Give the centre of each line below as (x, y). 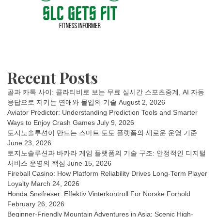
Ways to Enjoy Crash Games (51, 123)
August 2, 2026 (142, 102)
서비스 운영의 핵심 (36, 163)
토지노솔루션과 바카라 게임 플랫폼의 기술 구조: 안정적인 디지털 (107, 153)
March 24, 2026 (55, 184)
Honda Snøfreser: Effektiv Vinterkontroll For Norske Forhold (99, 194)
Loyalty (18, 184)
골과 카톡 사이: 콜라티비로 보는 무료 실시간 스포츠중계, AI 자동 (106, 92)
